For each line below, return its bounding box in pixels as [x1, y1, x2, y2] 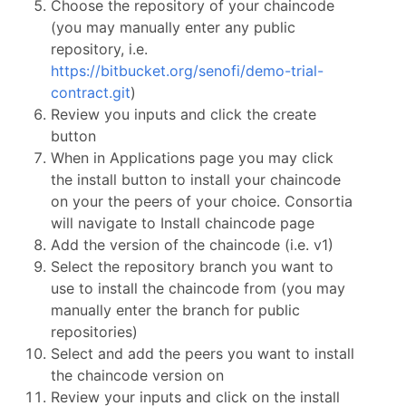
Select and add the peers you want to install [51, 344, 354, 363]
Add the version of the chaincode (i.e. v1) [51, 236, 333, 255]
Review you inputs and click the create [51, 105, 316, 124]
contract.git [51, 83, 130, 102]
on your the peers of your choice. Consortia [51, 192, 353, 211]
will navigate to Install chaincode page [51, 214, 314, 233]
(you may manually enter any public [51, 18, 295, 37]
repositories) [51, 323, 138, 342]
